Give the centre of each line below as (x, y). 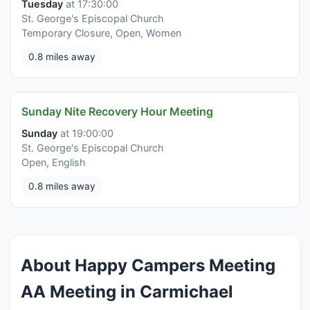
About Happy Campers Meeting (148, 266)
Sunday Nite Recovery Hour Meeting (117, 112)
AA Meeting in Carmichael (127, 292)
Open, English (54, 163)
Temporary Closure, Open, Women (101, 33)
